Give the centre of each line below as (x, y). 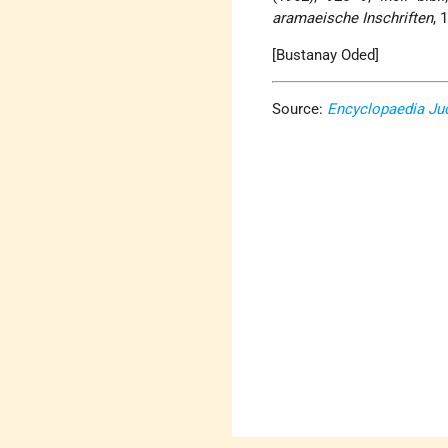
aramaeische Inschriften (353, 18)
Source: (300, 109)
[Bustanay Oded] (326, 55)
